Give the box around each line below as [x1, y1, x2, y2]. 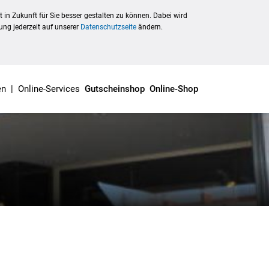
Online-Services [17, 83, 80, 94]
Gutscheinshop [84, 83, 145, 94]
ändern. [136, 23, 163, 31]
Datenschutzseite [80, 23, 136, 31]
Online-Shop [149, 83, 198, 94]
